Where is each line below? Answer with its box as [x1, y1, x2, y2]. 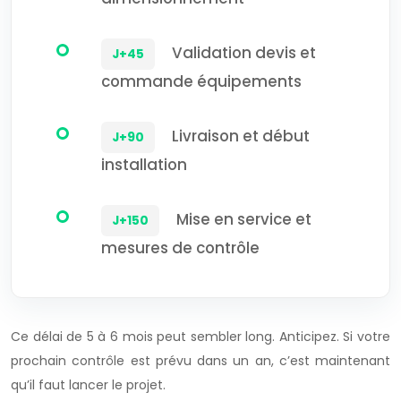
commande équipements [101, 70, 302, 92]
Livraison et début [172, 124, 310, 147]
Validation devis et [172, 41, 316, 64]
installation [101, 153, 187, 175]
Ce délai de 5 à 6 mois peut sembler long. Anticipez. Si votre [11, 327, 390, 346]
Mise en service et [176, 208, 311, 230]
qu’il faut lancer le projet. [11, 375, 166, 394]
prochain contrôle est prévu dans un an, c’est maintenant [11, 351, 390, 370]
